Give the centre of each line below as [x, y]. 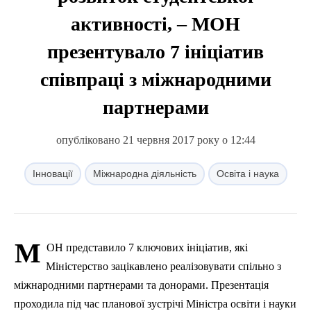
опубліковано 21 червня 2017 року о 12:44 [155, 140]
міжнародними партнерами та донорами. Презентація [141, 285]
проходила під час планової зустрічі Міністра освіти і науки [155, 304]
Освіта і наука [247, 174]
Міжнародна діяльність [144, 174]
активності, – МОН [155, 24]
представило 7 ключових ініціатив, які [155, 247]
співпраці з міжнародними [155, 79]
